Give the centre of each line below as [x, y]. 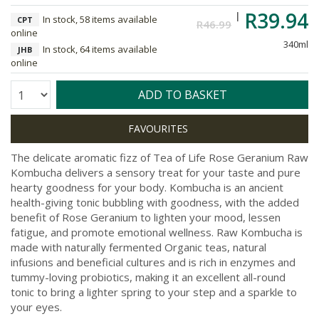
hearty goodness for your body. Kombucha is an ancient [147, 187]
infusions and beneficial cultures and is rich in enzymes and [153, 262]
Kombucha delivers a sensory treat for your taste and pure [156, 172]
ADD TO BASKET [182, 95]
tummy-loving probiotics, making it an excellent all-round [148, 277]
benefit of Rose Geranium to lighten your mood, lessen [146, 217]
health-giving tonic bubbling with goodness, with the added [155, 202]
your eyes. [36, 307]
